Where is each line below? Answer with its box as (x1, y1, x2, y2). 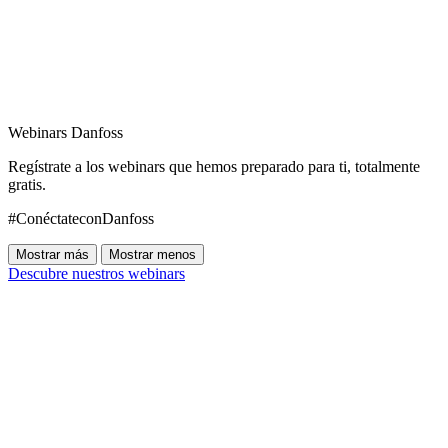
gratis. (8, 176, 46, 194)
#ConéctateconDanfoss (8, 210, 154, 228)
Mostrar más (16, 247, 89, 263)
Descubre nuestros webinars (8, 265, 185, 283)
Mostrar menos (109, 247, 196, 263)
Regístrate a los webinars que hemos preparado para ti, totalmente (8, 158, 420, 176)
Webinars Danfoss (8, 124, 123, 142)
